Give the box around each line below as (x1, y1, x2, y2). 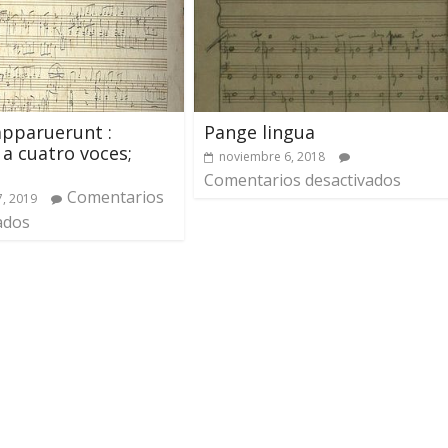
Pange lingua (204, 119, 315, 144)
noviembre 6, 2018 (219, 147, 325, 165)
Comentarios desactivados (204, 168, 401, 191)
